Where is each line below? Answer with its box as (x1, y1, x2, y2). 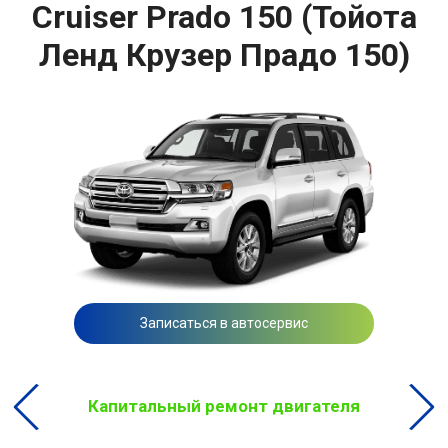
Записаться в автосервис (140, 315, 308, 332)
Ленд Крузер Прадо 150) (38, 36, 410, 75)
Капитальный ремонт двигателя (88, 396, 360, 417)
